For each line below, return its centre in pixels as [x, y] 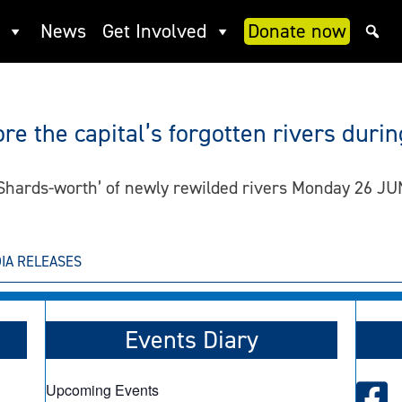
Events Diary [192, 339]
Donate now [297, 31]
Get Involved [154, 31]
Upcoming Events [102, 389]
